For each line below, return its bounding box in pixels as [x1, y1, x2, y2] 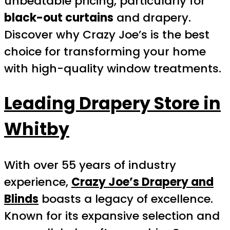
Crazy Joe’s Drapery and [71, 174, 214, 190]
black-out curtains [4, 9, 113, 26]
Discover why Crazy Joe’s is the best [4, 26, 209, 43]
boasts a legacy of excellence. [39, 190, 213, 207]
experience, [4, 174, 71, 190]
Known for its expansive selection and [4, 207, 220, 224]
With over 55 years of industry [4, 157, 176, 173]
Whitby [4, 117, 69, 142]
